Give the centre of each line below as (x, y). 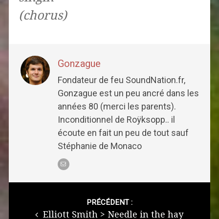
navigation (30, 204)
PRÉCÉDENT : (109, 203)
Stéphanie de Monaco (99, 146)
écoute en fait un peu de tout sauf (123, 133)
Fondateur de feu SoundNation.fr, (121, 80)
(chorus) (43, 16)
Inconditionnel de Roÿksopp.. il (116, 120)
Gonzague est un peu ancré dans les (128, 93)
